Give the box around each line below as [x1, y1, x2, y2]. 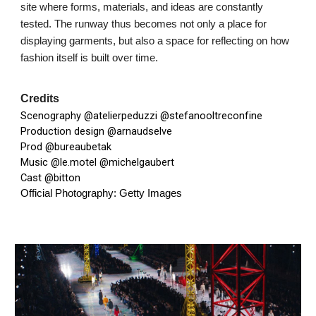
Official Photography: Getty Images [20, 188, 188, 200]
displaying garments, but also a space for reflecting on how [20, 35, 290, 47]
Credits [20, 92, 60, 105]
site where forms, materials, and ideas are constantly [20, 1, 264, 13]
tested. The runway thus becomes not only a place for [20, 18, 267, 30]
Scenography [20, 109, 85, 123]
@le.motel [51, 156, 97, 169]
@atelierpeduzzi [84, 109, 158, 123]
